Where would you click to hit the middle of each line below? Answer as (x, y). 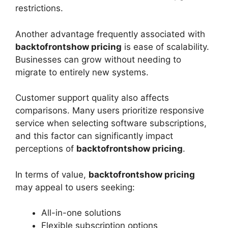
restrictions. (39, 8)
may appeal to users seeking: (75, 187)
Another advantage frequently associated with (110, 34)
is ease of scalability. (165, 47)
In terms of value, (52, 174)
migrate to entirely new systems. (82, 72)
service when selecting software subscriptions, (111, 123)
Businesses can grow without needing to (98, 59)
